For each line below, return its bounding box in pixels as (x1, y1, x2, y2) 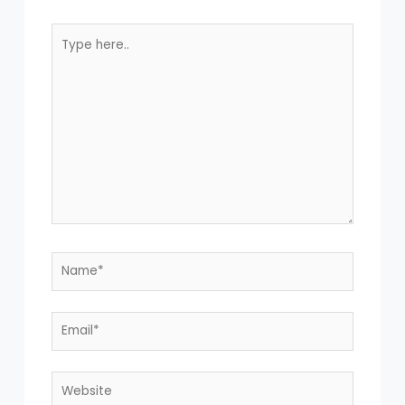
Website (50, 372, 99, 390)
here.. (50, 42, 85, 60)
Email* (50, 312, 91, 330)
